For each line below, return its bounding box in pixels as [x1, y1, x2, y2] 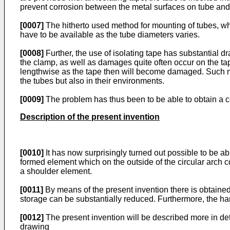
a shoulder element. [20, 167, 92, 176]
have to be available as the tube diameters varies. [20, 30, 200, 39]
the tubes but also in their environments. [20, 76, 164, 85]
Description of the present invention [20, 112, 160, 121]
